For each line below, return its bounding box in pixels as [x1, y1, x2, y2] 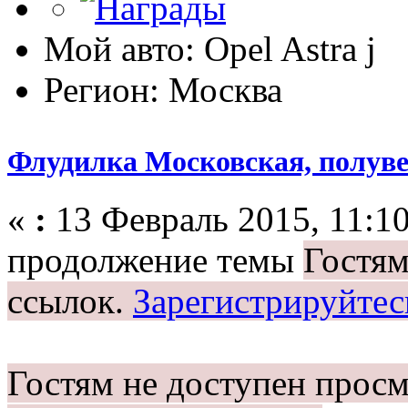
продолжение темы [7, 240, 303, 280]
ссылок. [7, 281, 133, 321]
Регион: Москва [44, 69, 282, 109]
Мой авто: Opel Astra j [44, 28, 376, 68]
